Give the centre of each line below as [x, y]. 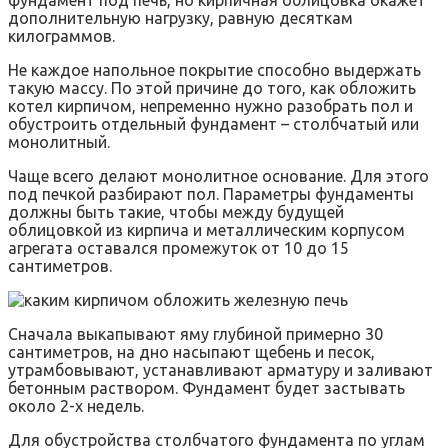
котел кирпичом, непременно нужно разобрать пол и [210, 106]
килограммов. [61, 36]
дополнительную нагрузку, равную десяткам [180, 18]
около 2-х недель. [76, 406]
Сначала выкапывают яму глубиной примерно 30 [195, 334]
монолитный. [59, 142]
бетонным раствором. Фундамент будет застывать [206, 388]
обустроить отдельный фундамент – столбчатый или [213, 124]
